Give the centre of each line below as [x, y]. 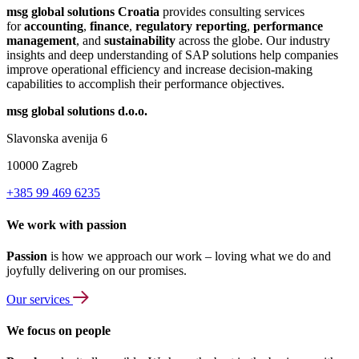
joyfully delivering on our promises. [97, 270]
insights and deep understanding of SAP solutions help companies [172, 55]
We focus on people [58, 331]
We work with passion [67, 224]
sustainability [140, 41]
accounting [54, 26]
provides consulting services [232, 12]
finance [109, 26]
